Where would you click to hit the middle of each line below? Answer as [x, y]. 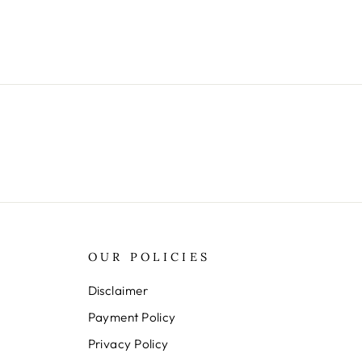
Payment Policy [132, 318]
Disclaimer [118, 291]
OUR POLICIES [149, 257]
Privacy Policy [128, 344]
